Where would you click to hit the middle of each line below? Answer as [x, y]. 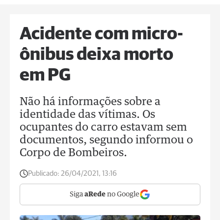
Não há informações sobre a [90, 102]
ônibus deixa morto [96, 55]
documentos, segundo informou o [106, 140]
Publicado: [44, 174]
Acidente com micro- [101, 34]
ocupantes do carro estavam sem [103, 128]
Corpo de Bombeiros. [73, 153]
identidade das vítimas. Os [87, 115]
